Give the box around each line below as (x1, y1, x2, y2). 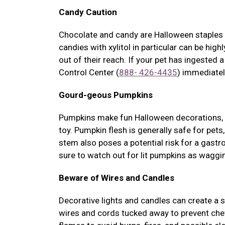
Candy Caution (59, 7, 117, 17)
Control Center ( (59, 67, 119, 77)
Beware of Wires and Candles (59, 173, 174, 183)
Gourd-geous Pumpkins (59, 90, 153, 100)
